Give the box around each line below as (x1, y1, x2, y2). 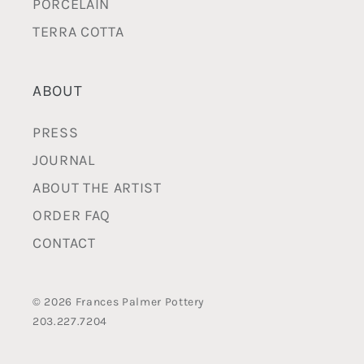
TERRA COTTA (32, 22, 124, 41)
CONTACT (32, 233, 96, 252)
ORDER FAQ (32, 206, 110, 224)
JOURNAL (32, 150, 95, 169)
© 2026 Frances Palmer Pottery (32, 294, 206, 309)
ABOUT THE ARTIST (32, 178, 162, 197)
